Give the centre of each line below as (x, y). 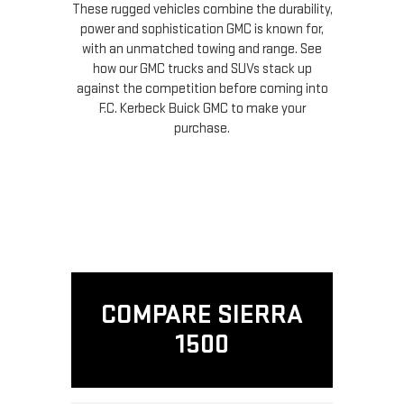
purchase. (202, 129)
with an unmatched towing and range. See (202, 50)
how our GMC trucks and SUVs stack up (202, 69)
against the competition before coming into (202, 89)
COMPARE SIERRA (202, 315)
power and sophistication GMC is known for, (202, 30)
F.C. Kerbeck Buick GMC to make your (202, 109)
